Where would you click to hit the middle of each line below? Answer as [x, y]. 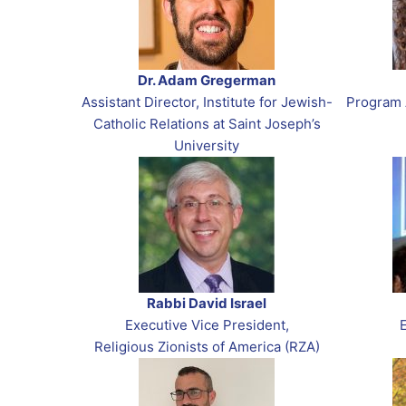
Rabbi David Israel [207, 304]
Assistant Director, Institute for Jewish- [207, 102]
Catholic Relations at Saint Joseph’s [207, 124]
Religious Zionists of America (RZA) [207, 347]
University [207, 146]
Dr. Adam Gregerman [207, 81]
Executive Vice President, [207, 325]
